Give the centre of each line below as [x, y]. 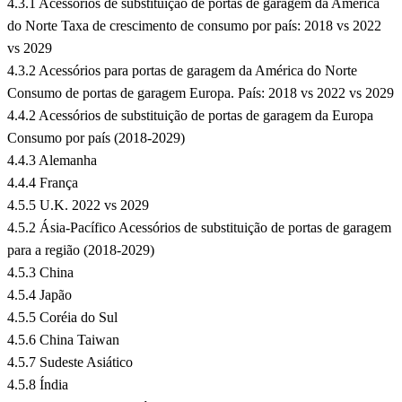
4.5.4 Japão [39, 295]
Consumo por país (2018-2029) [96, 138]
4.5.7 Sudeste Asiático [70, 363]
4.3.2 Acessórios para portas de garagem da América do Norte [182, 71]
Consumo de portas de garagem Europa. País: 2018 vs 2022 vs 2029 [201, 93]
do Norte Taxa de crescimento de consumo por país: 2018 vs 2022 [194, 26]
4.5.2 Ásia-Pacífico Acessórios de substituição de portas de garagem [199, 228]
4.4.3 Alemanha [52, 161]
